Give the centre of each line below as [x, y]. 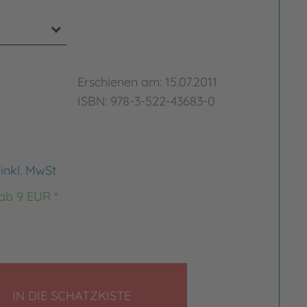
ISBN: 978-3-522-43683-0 [147, 101]
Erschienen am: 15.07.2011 [148, 82]
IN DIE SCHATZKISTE [72, 296]
